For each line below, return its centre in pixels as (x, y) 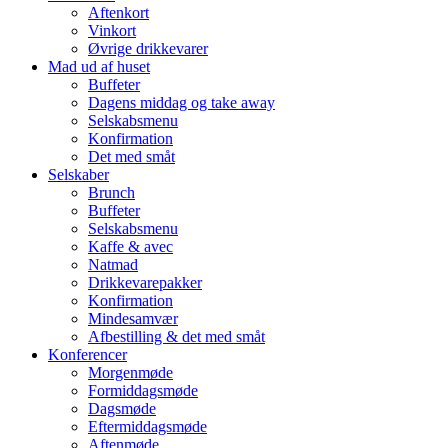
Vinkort (112, 30)
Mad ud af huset (99, 66)
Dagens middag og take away (181, 102)
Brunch (111, 192)
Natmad (113, 264)
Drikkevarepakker (145, 282)
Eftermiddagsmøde (147, 426)
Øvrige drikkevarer (148, 48)
